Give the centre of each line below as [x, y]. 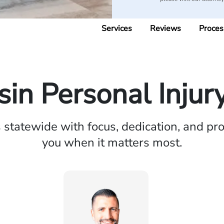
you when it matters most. [112, 142]
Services [117, 28]
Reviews [165, 28]
